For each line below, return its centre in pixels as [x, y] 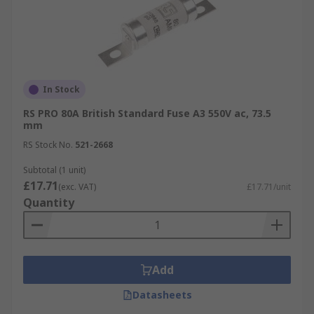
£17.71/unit [269, 187]
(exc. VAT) [77, 187]
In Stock [61, 89]
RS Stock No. [48, 145]
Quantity [49, 203]
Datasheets [162, 295]
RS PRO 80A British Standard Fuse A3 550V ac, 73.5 [147, 113]
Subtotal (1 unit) [54, 170]
